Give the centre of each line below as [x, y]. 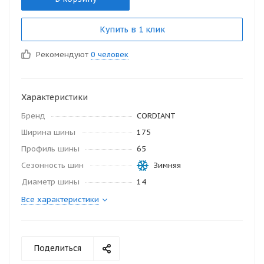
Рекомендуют [63, 55]
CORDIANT [156, 116]
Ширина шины [48, 132]
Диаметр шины [50, 182]
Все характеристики [60, 199]
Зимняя [167, 165]
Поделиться [57, 248]
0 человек [110, 55]
